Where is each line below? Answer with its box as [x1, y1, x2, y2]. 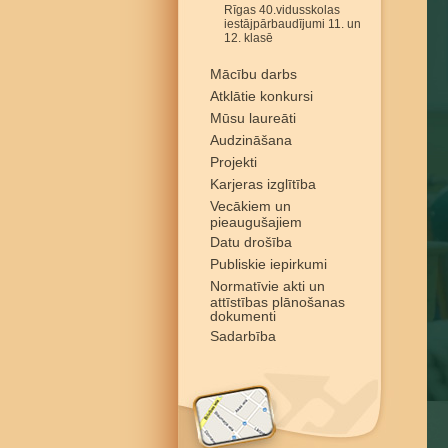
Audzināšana [210, 132, 292, 148]
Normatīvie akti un [210, 278, 325, 294]
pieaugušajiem [210, 214, 302, 228]
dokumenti [210, 308, 276, 322]
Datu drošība [210, 234, 292, 250]
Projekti [210, 154, 257, 170]
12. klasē [224, 31, 273, 45]
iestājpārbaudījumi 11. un [224, 17, 361, 31]
